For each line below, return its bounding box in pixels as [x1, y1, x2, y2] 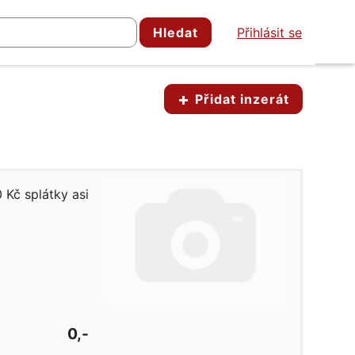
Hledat [153, 25, 198, 40]
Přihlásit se [237, 25, 302, 40]
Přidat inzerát [191, 91, 289, 107]
